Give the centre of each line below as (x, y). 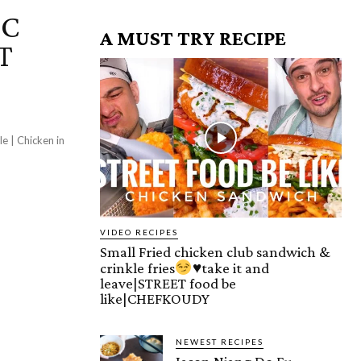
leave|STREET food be (168, 283)
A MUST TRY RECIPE (193, 38)
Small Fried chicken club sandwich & (215, 251)
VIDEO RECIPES (139, 232)
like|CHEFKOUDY (155, 298)
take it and (235, 268)
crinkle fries (137, 268)
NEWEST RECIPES (220, 341)
